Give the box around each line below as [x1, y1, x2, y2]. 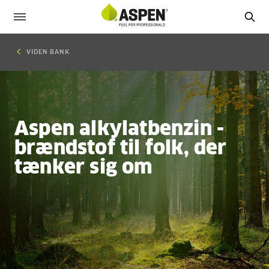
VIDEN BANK [26, 49, 70, 55]
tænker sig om [14, 159, 153, 178]
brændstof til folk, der [14, 139, 227, 159]
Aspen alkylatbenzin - [14, 120, 225, 139]
